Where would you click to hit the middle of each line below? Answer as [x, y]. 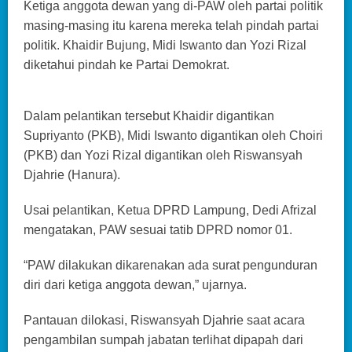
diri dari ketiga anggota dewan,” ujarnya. [135, 284]
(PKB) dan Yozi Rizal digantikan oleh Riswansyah [163, 155]
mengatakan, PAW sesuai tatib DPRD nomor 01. [158, 229]
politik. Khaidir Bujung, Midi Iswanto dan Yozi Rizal [165, 45]
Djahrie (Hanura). [72, 174]
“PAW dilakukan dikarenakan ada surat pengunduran [170, 265]
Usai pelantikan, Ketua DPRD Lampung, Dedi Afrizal [170, 210]
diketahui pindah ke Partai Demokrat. [126, 64]
